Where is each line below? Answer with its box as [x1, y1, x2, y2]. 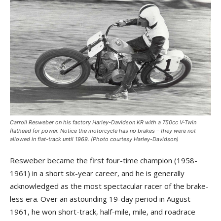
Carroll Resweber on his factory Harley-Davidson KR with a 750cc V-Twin [10, 119, 196, 126]
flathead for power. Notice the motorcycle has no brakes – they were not [10, 127, 196, 134]
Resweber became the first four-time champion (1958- [10, 155, 197, 165]
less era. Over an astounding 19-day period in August [10, 194, 190, 204]
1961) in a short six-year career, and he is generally [10, 168, 184, 178]
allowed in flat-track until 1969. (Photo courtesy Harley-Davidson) [10, 136, 179, 143]
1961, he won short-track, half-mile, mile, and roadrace [10, 207, 195, 217]
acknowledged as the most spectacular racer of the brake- [10, 181, 209, 191]
